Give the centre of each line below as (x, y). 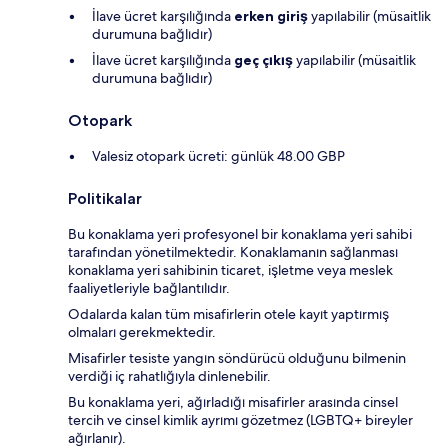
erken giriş (271, 16)
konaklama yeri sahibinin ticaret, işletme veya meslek (230, 270)
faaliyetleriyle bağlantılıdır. (149, 288)
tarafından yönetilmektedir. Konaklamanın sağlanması (233, 252)
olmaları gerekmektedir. (142, 332)
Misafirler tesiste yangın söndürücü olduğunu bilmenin (237, 358)
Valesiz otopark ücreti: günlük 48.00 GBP (218, 156)
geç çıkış (263, 60)
